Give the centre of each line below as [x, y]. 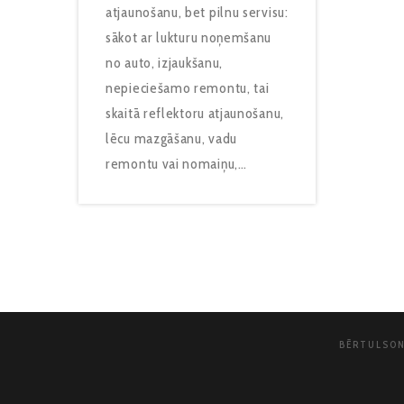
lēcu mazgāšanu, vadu [171, 139]
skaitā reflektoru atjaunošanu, [195, 114]
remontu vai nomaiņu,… [176, 164]
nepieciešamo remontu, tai [188, 88]
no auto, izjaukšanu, [164, 63]
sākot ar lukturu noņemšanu [189, 38]
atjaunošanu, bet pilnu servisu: [197, 13]
